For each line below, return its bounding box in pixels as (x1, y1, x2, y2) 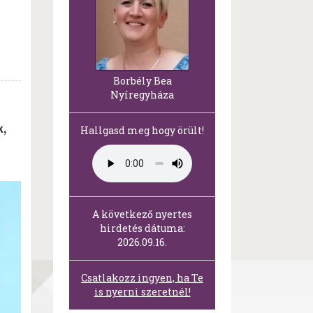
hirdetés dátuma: (99, 221, 185, 235)
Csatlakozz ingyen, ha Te (81, 271, 203, 285)
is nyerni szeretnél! (94, 285, 191, 299)
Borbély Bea (112, 74, 172, 88)
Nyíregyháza (110, 88, 174, 102)
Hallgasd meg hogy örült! (80, 124, 204, 138)
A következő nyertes (92, 208, 192, 221)
